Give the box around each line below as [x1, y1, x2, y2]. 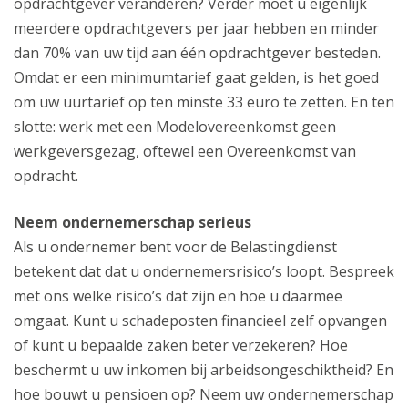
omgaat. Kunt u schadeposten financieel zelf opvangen [14, 311, 387, 331]
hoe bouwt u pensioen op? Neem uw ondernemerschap [14, 384, 393, 405]
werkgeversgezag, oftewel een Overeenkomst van [14, 141, 356, 162]
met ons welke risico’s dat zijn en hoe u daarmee [14, 286, 342, 307]
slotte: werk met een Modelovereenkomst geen [14, 117, 336, 138]
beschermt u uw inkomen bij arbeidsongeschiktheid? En [14, 360, 393, 381]
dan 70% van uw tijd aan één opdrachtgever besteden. [14, 43, 381, 64]
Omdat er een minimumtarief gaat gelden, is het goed [14, 67, 379, 88]
